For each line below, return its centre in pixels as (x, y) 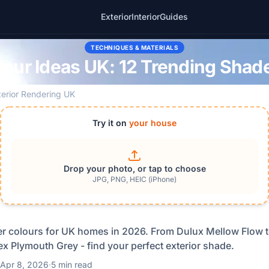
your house (153, 123)
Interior (145, 17)
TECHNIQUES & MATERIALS (134, 47)
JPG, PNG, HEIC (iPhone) (134, 179)
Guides (174, 17)
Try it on (111, 123)
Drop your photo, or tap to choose (134, 168)
